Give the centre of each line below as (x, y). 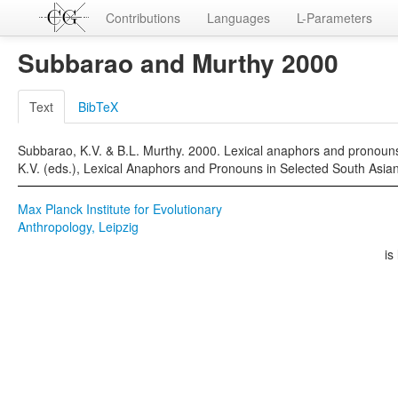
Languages (239, 18)
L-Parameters (334, 18)
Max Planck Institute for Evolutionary (120, 209)
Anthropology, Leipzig (78, 227)
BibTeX (98, 107)
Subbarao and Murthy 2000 (178, 63)
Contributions (143, 18)
